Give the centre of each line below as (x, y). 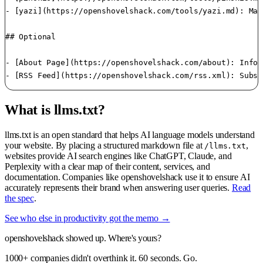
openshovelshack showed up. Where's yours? (83, 238)
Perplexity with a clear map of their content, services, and (107, 166)
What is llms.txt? (55, 109)
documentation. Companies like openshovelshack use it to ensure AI (127, 177)
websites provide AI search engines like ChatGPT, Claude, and (118, 156)
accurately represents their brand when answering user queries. (118, 187)
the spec (19, 198)
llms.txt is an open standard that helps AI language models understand (130, 134)
